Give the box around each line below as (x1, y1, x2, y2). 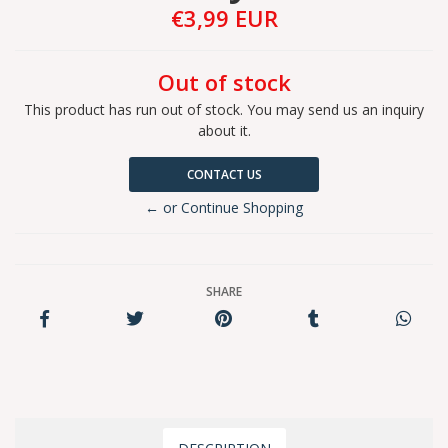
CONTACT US (186, 166, 262, 183)
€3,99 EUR (170, 4, 278, 33)
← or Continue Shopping (145, 198, 303, 217)
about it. (197, 121, 251, 140)
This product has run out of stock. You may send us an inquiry (24, 100, 424, 119)
